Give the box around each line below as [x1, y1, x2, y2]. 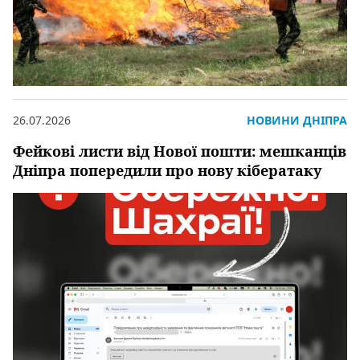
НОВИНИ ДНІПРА [247, 112, 347, 128]
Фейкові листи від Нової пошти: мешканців [13, 141, 346, 161]
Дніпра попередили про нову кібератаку [13, 160, 321, 180]
